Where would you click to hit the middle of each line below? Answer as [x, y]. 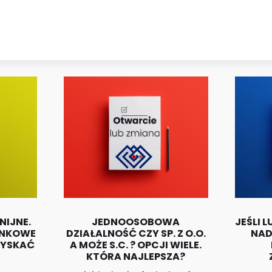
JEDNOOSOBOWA [136, 222]
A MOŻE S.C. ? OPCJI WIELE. [136, 245]
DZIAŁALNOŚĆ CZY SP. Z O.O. [136, 234]
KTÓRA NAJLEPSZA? [136, 257]
